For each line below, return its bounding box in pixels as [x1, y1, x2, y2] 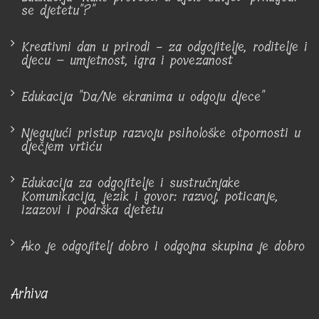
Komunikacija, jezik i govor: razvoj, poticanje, [21, 185, 278, 207]
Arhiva [11, 282, 48, 305]
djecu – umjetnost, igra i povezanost [21, 49, 233, 71]
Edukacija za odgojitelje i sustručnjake [21, 172, 240, 194]
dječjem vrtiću [21, 135, 102, 157]
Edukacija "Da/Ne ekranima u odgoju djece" [21, 85, 264, 108]
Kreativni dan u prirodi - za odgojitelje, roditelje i [21, 36, 308, 58]
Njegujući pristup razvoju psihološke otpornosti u [21, 122, 300, 144]
